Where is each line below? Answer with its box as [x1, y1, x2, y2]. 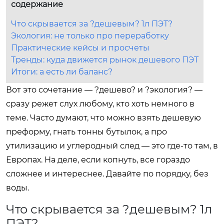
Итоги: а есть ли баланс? [11, 66, 112, 76]
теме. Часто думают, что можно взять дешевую [6, 112, 201, 122]
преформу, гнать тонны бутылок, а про [6, 126, 167, 136]
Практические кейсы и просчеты [11, 42, 149, 52]
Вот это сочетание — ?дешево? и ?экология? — [6, 84, 202, 94]
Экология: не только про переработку [11, 30, 169, 40]
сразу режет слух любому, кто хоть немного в [6, 98, 194, 108]
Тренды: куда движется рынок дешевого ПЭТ [11, 54, 198, 64]
